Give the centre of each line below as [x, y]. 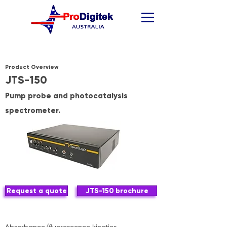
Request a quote [36, 191]
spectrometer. [33, 110]
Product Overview [32, 67]
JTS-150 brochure [117, 191]
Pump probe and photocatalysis [66, 96]
